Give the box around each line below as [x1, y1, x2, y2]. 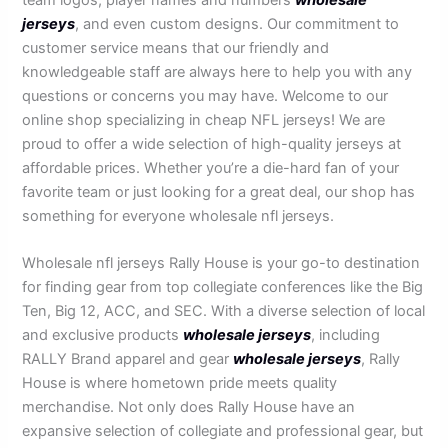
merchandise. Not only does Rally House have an [22, 397, 356, 416]
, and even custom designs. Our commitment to [75, 14, 400, 33]
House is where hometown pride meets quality [22, 373, 338, 392]
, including [311, 325, 381, 344]
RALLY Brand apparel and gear [22, 349, 234, 368]
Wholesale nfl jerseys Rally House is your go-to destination [22, 253, 421, 272]
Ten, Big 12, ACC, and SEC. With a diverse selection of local [22, 301, 426, 320]
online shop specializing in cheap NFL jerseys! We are [22, 110, 386, 129]
